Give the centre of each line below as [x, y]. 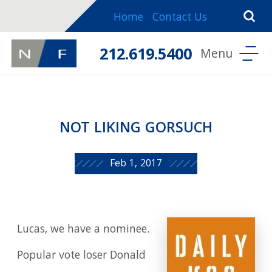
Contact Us [179, 19]
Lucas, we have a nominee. [83, 230]
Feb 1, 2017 [136, 165]
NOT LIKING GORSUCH [136, 130]
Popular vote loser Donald [82, 257]
